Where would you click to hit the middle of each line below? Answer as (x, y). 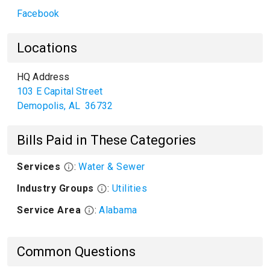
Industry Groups (57, 188)
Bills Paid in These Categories (106, 140)
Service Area (50, 210)
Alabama (118, 210)
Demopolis (41, 106)
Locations (47, 48)
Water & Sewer (112, 167)
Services (40, 167)
